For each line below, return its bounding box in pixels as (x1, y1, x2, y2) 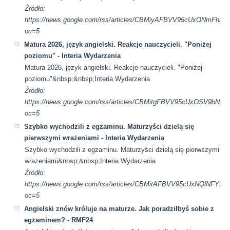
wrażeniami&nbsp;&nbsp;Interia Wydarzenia (25, 157, 156, 165)
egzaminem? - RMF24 (24, 216, 93, 224)
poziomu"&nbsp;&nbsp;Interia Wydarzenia (25, 74, 150, 83)
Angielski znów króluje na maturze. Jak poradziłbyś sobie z (24, 204, 215, 213)
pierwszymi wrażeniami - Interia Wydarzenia (24, 133, 165, 142)
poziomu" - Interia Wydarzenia (24, 51, 121, 60)
